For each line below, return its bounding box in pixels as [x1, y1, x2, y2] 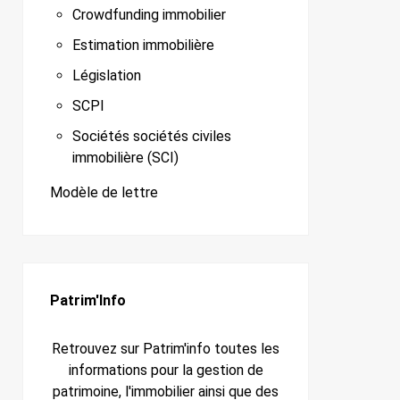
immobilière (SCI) [72, 149, 179, 167]
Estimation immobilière [72, 37, 214, 54]
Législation [72, 67, 141, 85]
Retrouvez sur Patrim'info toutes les [52, 340, 279, 358]
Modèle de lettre [50, 184, 158, 202]
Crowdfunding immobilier [72, 6, 226, 24]
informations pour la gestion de [68, 362, 263, 379]
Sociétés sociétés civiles [72, 128, 231, 146]
